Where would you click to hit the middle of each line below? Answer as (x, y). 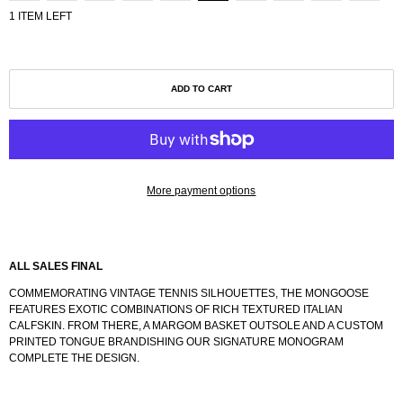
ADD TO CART (201, 88)
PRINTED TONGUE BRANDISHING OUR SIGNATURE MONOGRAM (176, 341)
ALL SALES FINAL (56, 266)
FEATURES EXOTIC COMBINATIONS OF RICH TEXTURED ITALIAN (176, 309)
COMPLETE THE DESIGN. (74, 358)
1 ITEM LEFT (40, 16)
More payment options (201, 190)
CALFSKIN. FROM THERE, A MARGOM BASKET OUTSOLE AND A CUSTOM (196, 325)
